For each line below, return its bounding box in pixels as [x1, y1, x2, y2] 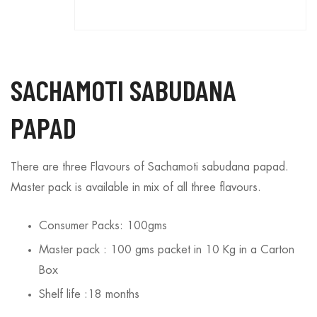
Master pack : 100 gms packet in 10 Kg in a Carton [39, 243, 294, 255]
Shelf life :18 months [39, 288, 139, 300]
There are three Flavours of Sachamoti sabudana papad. [11, 161, 289, 173]
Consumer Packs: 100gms [39, 219, 167, 231]
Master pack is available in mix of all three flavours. [11, 181, 261, 193]
